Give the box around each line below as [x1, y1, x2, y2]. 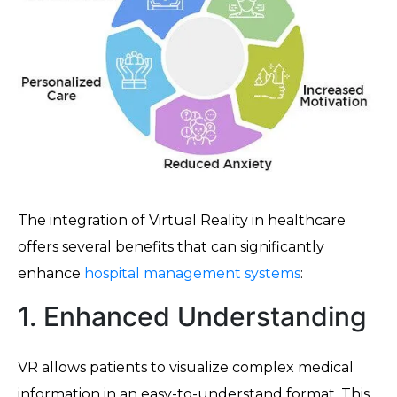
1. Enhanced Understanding [18, 300, 367, 333]
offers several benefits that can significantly [18, 238, 324, 256]
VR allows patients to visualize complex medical [18, 359, 354, 377]
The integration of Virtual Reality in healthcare [18, 212, 346, 230]
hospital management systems [84, 265, 300, 283]
